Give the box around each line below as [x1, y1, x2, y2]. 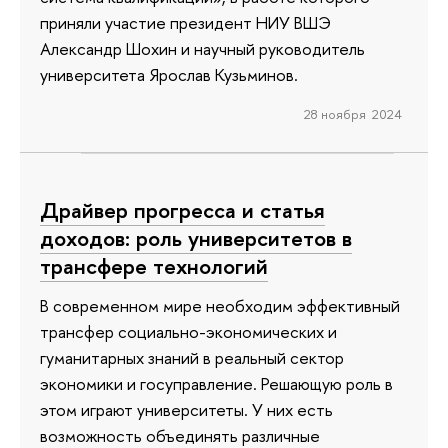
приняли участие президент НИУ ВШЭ [40, 10, 331, 34]
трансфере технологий [40, 250, 268, 281]
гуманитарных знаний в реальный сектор [40, 346, 344, 370]
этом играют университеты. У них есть [40, 398, 333, 422]
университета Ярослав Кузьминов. [40, 62, 298, 86]
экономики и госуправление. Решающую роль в [40, 372, 393, 396]
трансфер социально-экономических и [40, 320, 337, 344]
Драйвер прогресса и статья [40, 194, 325, 225]
